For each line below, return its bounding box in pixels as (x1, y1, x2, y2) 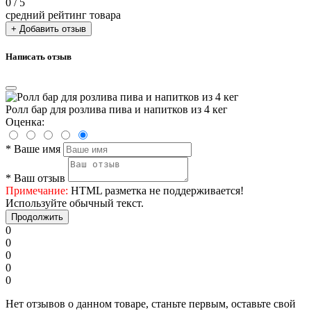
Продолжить (11, 211, 63, 222)
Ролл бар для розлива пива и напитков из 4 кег (6, 103, 228, 115)
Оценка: (6, 115, 44, 128)
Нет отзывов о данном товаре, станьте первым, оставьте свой (6, 297, 296, 310)
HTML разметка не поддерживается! (68, 184, 244, 196)
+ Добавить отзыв (11, 24, 86, 35)
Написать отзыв (6, 51, 72, 62)
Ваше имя (14, 142, 60, 155)
